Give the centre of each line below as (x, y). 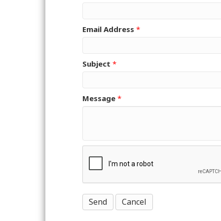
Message (99, 98)
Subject (96, 64)
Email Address (108, 29)
